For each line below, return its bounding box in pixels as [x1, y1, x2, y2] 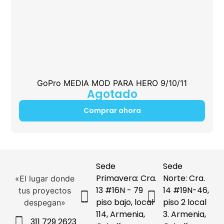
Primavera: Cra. [95, 172, 156, 184]
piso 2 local [163, 196, 207, 208]
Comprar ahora [83, 105, 141, 116]
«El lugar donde [15, 173, 75, 184]
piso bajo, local [95, 196, 153, 208]
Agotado [86, 86, 137, 102]
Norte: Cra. [163, 172, 205, 184]
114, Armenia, [95, 208, 145, 220]
